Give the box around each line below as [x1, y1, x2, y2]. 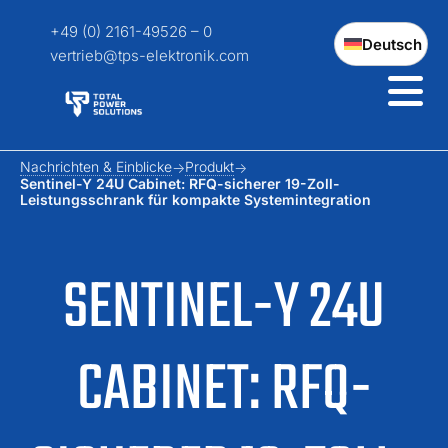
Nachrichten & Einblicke [20, 158, 172, 175]
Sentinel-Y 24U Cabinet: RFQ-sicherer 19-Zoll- [20, 175, 340, 192]
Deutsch [362, 34, 422, 54]
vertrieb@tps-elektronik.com [50, 46, 249, 65]
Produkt [185, 158, 234, 175]
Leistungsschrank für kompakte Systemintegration [20, 191, 371, 208]
